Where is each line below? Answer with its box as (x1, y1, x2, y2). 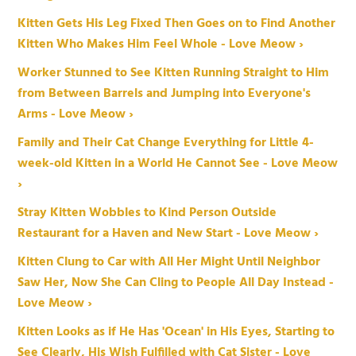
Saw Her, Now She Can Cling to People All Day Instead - (17, 273, 335, 294)
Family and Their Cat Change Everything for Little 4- (17, 133, 315, 154)
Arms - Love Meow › (17, 104, 134, 126)
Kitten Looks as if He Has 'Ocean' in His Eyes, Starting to (17, 322, 335, 343)
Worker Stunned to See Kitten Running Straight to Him (17, 63, 330, 84)
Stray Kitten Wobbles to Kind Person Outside (17, 203, 277, 224)
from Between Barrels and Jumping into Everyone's (17, 83, 311, 105)
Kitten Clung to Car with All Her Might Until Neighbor (17, 252, 321, 273)
